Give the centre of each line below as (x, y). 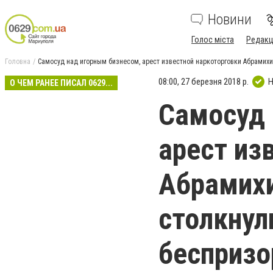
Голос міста (213, 40)
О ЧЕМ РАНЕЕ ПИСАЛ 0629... (61, 83)
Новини (230, 19)
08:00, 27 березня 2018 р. (204, 81)
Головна (18, 62)
